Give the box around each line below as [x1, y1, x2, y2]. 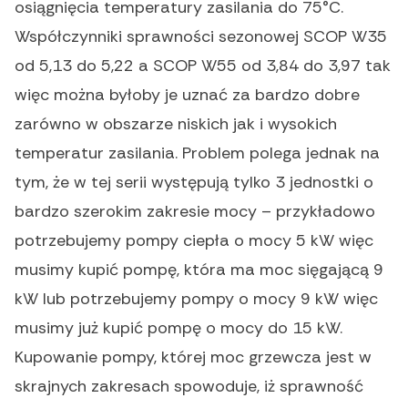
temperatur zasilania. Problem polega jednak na [15, 142, 380, 165]
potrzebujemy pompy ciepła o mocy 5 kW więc [15, 229, 373, 252]
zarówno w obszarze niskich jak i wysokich [15, 113, 337, 136]
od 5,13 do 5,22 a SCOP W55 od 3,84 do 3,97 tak [15, 55, 391, 77]
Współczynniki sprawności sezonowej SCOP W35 [15, 25, 387, 48]
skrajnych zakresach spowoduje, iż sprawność [15, 375, 363, 398]
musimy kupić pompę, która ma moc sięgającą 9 [15, 259, 383, 281]
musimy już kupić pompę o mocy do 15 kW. [15, 317, 342, 340]
